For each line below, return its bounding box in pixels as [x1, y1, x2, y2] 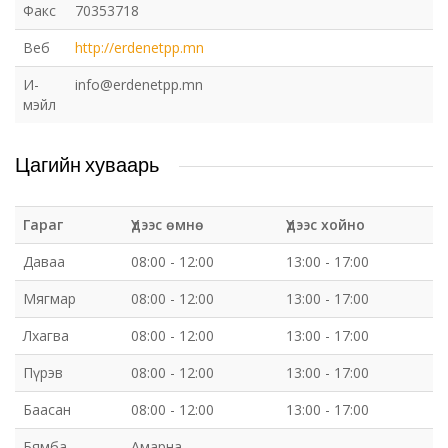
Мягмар [23, 289, 76, 308]
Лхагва [23, 326, 69, 345]
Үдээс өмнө [131, 215, 204, 234]
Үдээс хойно [286, 215, 365, 234]
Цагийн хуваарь [15, 153, 159, 176]
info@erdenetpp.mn [75, 75, 203, 94]
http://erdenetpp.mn [75, 38, 204, 57]
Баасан [23, 400, 71, 419]
